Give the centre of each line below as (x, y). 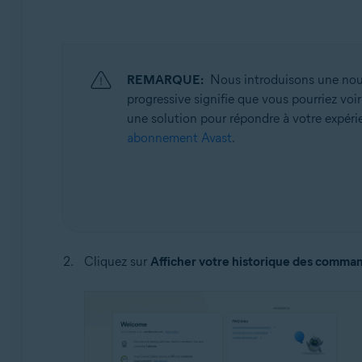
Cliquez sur (117, 261)
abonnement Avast (179, 138)
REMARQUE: (165, 80)
